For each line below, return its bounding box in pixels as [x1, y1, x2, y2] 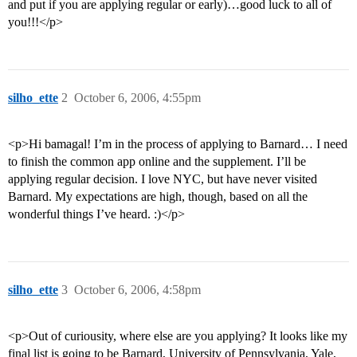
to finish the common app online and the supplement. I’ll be [8, 155, 306, 169]
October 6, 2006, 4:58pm [74, 283, 201, 297]
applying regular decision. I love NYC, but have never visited [8, 172, 317, 186]
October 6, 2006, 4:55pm [74, 91, 201, 105]
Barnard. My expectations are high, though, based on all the [8, 190, 308, 204]
